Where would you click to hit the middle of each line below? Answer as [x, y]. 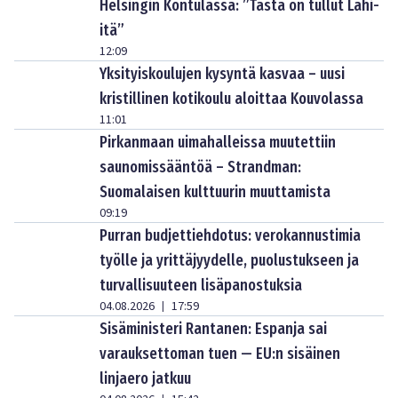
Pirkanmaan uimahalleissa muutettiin [218, 142]
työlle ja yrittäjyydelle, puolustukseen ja [229, 260]
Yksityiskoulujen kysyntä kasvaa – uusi [222, 73]
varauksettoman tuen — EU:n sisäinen [220, 353]
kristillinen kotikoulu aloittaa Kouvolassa [231, 98]
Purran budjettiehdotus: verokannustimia [230, 235]
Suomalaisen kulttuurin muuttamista [215, 191]
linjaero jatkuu [145, 378]
